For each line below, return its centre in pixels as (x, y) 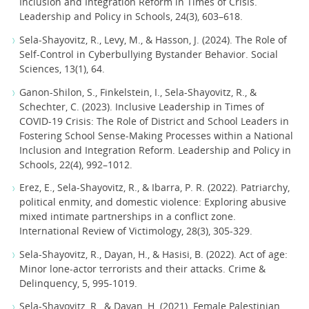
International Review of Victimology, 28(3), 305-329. (136, 231)
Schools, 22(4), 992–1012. (76, 164)
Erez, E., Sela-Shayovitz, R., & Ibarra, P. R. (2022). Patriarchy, (155, 188)
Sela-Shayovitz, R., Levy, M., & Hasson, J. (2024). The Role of (153, 39)
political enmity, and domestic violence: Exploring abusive (153, 202)
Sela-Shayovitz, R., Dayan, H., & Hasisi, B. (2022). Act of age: (154, 254)
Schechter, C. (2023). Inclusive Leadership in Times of (142, 106)
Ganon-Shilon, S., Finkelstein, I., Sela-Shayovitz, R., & (138, 92)
